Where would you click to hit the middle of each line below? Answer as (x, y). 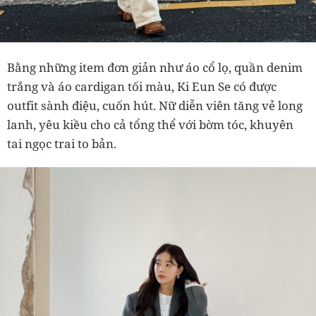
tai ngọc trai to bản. (62, 144)
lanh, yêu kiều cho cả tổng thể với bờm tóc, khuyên (150, 125)
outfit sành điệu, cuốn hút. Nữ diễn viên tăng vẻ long (155, 106)
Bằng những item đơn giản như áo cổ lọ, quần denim (155, 68)
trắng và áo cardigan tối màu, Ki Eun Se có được (142, 87)
